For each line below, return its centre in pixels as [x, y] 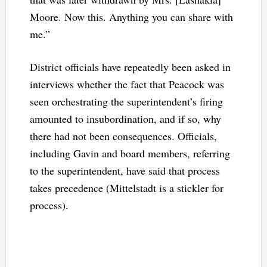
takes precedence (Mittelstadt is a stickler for [126, 187]
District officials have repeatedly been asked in [130, 66]
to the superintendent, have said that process [125, 170]
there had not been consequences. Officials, [123, 136]
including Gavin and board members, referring [130, 153]
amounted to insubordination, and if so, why [125, 118]
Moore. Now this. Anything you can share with [131, 16]
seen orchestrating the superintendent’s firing [126, 101]
